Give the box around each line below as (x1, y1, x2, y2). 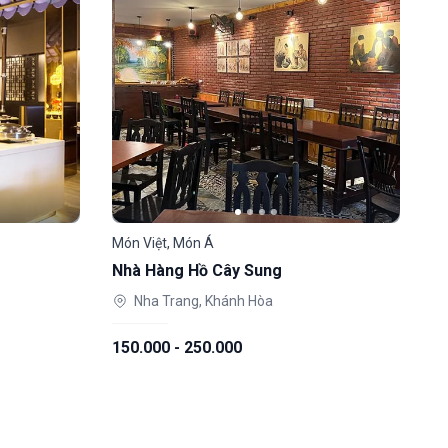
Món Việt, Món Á (112, 235, 214, 251)
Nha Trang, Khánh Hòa (134, 293, 273, 309)
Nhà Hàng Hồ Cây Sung (112, 261, 282, 280)
